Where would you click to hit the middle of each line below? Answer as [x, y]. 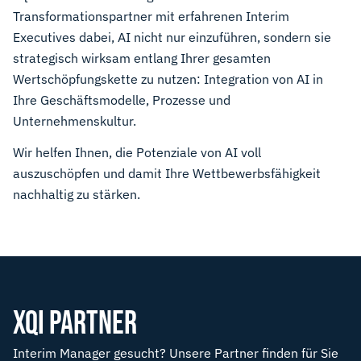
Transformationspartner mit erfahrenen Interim [151, 16]
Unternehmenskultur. [75, 120]
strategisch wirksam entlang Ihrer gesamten [142, 58]
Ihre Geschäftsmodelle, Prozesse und [122, 100]
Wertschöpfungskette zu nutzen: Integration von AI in [168, 79]
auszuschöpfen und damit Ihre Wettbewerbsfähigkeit [167, 174]
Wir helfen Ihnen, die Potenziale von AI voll [137, 153]
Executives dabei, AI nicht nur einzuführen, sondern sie [172, 37]
